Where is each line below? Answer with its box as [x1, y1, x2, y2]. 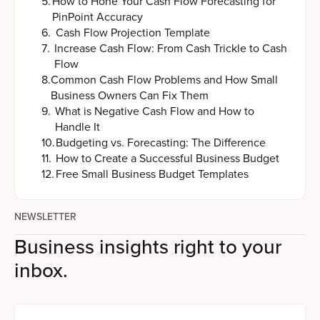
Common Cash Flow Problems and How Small [51, 71, 278, 89]
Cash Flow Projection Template [56, 24, 210, 41]
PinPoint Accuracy [51, 9, 143, 26]
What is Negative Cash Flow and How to [54, 103, 254, 120]
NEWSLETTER [14, 209, 76, 225]
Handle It [54, 119, 100, 136]
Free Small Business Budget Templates [56, 166, 249, 183]
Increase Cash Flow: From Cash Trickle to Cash [54, 40, 287, 57]
